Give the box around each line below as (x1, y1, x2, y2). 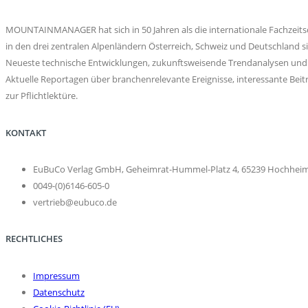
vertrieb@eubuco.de (33, 195, 117, 208)
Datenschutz (33, 285, 85, 298)
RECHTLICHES (5, 232, 63, 245)
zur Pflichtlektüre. (5, 89, 78, 102)
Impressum (33, 269, 80, 282)
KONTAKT (5, 126, 46, 139)
